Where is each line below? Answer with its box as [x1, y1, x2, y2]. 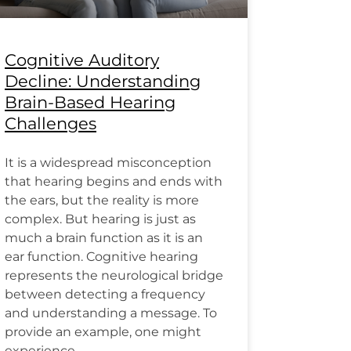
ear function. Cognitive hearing [5, 248, 198, 264]
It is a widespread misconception [5, 154, 212, 170]
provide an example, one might [5, 324, 201, 339]
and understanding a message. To [5, 305, 217, 320]
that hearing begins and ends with [5, 173, 223, 189]
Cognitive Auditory [5, 49, 159, 70]
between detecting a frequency [5, 286, 205, 302]
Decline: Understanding [5, 71, 201, 91]
